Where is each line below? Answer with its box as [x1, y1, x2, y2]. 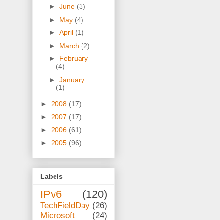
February [59, 55, 88, 63]
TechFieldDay [40, 201, 90, 211]
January [59, 75, 84, 83]
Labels [40, 172, 63, 181]
